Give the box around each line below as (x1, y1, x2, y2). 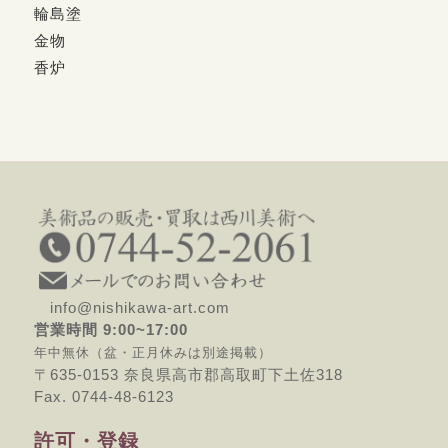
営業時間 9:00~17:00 (33, 320, 188, 338)
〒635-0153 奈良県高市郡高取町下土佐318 (33, 365, 343, 383)
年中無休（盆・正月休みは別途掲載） (33, 344, 272, 360)
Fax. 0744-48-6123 (33, 387, 174, 405)
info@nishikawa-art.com (33, 298, 230, 316)
